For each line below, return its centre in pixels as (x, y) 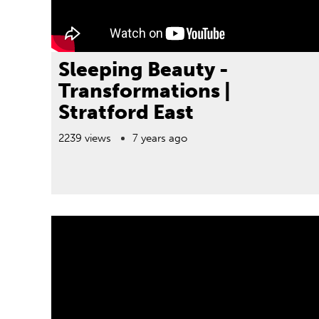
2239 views (85, 138)
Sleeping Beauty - (143, 69)
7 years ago (160, 138)
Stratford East (126, 112)
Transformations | (145, 91)
